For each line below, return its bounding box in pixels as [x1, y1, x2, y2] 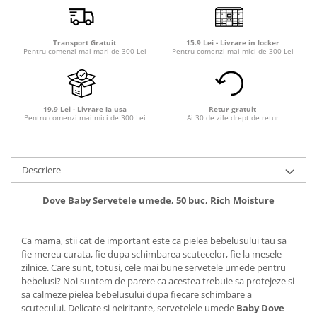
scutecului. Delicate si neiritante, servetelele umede [21, 301, 236, 314]
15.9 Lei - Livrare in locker [185, 37, 279, 47]
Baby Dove [236, 301, 284, 314]
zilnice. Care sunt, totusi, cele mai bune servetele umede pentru [21, 260, 286, 274]
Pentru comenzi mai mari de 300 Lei [23, 45, 146, 56]
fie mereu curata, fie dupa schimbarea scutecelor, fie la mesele [21, 247, 282, 260]
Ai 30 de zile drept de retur [186, 112, 279, 122]
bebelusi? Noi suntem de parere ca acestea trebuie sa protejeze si [21, 274, 294, 287]
